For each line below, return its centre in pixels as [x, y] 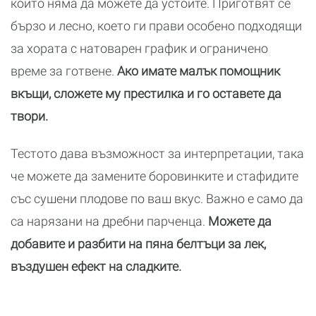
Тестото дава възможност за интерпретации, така [157, 153]
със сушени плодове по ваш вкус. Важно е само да [157, 199]
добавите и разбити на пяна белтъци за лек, [138, 244]
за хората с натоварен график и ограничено [139, 48]
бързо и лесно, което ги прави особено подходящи [156, 26]
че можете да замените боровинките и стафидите [154, 176]
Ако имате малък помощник [197, 71]
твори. [29, 116]
